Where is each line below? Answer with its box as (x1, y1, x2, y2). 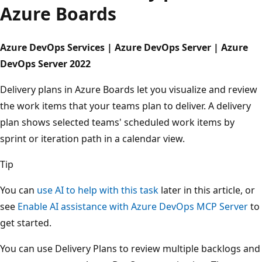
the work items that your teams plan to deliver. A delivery (9, 99, 260, 112)
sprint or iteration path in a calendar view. (9, 132, 194, 145)
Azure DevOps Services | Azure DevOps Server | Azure (9, 40, 257, 54)
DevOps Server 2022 (9, 57, 99, 70)
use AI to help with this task (46, 183, 167, 196)
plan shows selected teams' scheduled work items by (9, 115, 243, 129)
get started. (9, 216, 60, 229)
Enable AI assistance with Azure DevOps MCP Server (26, 199, 257, 213)
